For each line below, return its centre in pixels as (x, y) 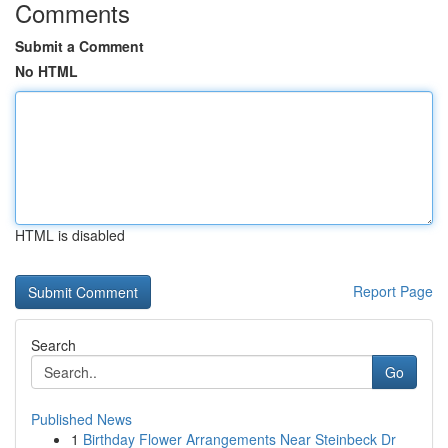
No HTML (46, 71)
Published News (81, 419)
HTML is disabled (70, 235)
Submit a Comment (79, 46)
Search (53, 345)
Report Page (393, 291)
